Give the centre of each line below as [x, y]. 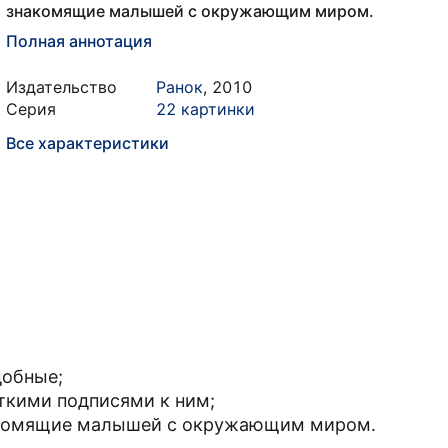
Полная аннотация [79, 41]
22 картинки [205, 109]
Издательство [61, 87]
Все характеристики [87, 143]
